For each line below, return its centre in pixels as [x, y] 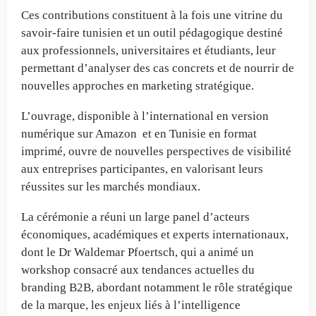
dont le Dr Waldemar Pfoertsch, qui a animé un [138, 252]
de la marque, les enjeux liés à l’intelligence [131, 305]
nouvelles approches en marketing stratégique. [138, 85]
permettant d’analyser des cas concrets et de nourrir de [158, 68]
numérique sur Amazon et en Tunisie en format [139, 133]
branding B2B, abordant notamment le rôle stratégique [157, 287]
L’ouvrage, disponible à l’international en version [145, 116]
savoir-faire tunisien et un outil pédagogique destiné [152, 32]
